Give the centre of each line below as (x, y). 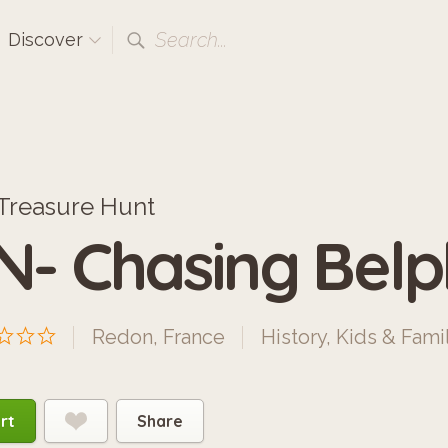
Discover (48, 39)
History (293, 337)
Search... (191, 40)
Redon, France (158, 337)
